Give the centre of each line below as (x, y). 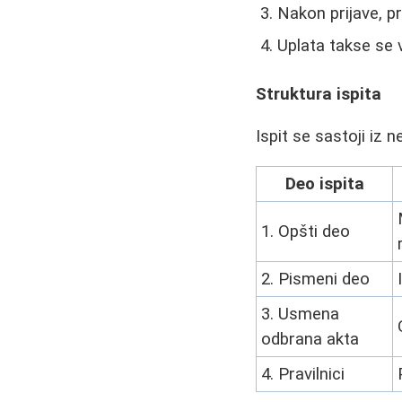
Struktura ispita (319, 95)
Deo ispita (324, 184)
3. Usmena (301, 314)
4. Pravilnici (303, 374)
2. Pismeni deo (316, 279)
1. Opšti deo (306, 231)
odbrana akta (310, 339)
